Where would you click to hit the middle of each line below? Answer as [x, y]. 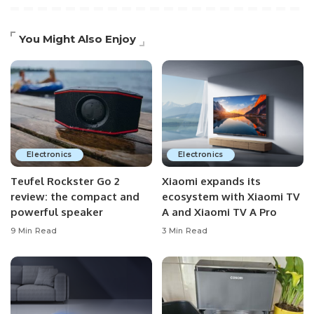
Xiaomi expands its [211, 181]
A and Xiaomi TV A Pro [219, 212]
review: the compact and [75, 196]
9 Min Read [34, 231]
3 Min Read [185, 231]
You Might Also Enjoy [77, 39]
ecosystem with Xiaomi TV [231, 196]
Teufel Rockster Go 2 [65, 181]
